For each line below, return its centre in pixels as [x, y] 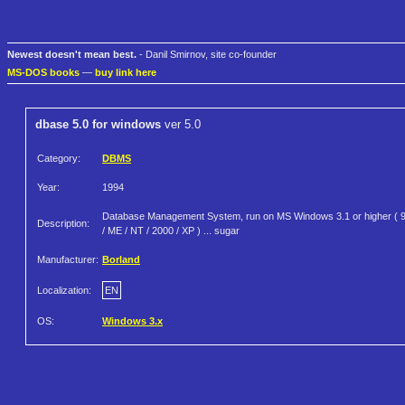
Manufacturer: [68, 260]
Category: [59, 159]
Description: [63, 224]
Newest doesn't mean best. [72, 55]
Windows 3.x [132, 321]
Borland [121, 260]
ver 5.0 [181, 125]
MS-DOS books [43, 73]
